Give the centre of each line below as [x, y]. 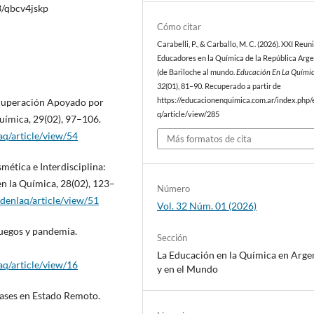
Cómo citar [179, 26]
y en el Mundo [188, 269]
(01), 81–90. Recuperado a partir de [224, 86]
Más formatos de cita [210, 139]
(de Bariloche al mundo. [197, 72]
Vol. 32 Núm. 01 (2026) [207, 206]
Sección [172, 238]
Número [174, 189]
